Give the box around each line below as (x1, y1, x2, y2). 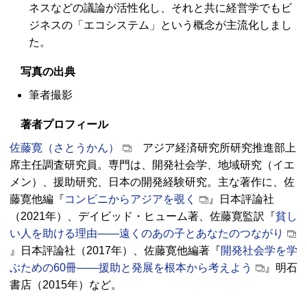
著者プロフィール (21, 119, 108, 131)
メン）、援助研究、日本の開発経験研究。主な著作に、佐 (10, 176, 295, 188)
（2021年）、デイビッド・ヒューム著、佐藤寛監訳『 (10, 210, 275, 223)
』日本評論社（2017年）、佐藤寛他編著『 (10, 245, 221, 257)
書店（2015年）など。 (10, 279, 122, 291)
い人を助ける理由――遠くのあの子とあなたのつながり (10, 228, 284, 240)
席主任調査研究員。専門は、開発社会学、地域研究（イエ (10, 159, 295, 171)
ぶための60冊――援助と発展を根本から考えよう (10, 262, 252, 274)
